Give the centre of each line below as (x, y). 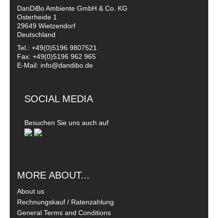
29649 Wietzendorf (46, 26)
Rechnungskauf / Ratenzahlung (65, 202)
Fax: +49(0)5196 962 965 (56, 57)
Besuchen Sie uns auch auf (66, 123)
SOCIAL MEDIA (59, 99)
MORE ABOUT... (53, 175)
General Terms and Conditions (64, 212)
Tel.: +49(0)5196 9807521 (57, 48)
